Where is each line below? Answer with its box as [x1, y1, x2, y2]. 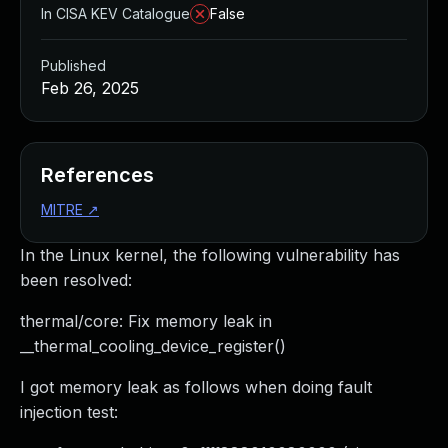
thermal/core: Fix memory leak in [20, 311, 272, 331]
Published [41, 57, 106, 74]
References [41, 163, 154, 187]
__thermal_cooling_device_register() [20, 336, 286, 356]
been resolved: [20, 270, 132, 290]
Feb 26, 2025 [41, 78, 139, 98]
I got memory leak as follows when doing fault [20, 377, 372, 397]
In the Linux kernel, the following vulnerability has [20, 245, 400, 265]
